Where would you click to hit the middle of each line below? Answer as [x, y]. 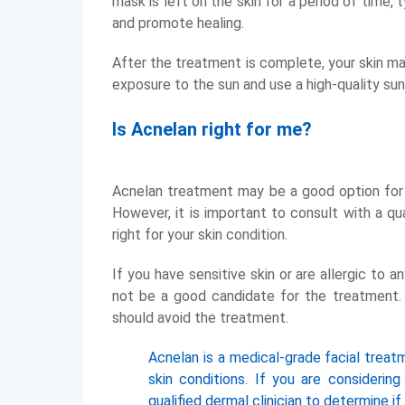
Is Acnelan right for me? [212, 129]
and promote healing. [178, 23]
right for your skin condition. [200, 235]
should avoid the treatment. [200, 318]
